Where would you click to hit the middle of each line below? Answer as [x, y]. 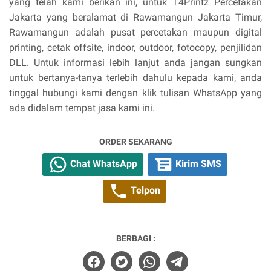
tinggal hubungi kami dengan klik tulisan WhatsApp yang [135, 93]
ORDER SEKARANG [135, 141]
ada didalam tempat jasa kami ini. [82, 108]
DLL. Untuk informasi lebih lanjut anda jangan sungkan [135, 62]
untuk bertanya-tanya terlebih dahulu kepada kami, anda [135, 77]
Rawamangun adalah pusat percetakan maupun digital [135, 32]
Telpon [144, 190]
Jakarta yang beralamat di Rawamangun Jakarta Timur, [135, 17]
